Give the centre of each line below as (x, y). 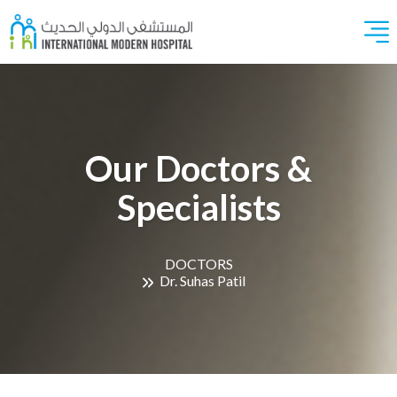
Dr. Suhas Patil (202, 280)
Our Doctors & (198, 168)
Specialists (198, 207)
